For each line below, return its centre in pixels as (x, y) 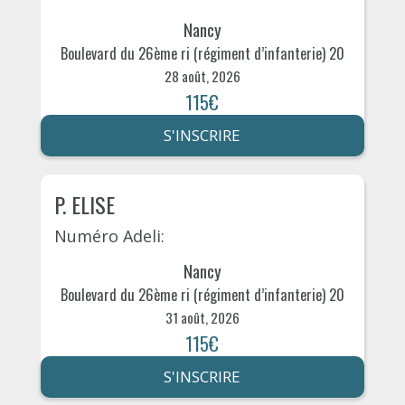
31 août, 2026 (202, 318)
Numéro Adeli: (109, 235)
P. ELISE (84, 204)
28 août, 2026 (202, 75)
